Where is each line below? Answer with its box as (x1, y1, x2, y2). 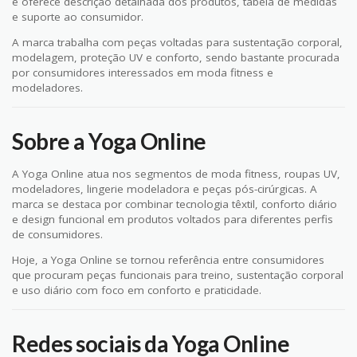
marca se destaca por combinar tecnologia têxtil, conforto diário (12, 196, 337, 211)
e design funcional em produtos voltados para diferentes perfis (12, 211, 333, 226)
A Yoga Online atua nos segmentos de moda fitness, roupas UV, (12, 166, 340, 181)
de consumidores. (12, 226, 103, 241)
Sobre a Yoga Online (12, 127, 206, 155)
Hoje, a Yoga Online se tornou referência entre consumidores (12, 253, 324, 268)
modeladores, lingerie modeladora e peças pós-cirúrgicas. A (12, 181, 317, 196)
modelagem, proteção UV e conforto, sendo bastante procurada (12, 50, 339, 65)
